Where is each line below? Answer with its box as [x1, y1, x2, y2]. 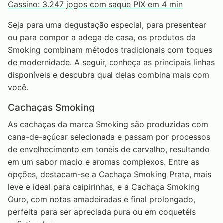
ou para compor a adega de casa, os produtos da [8, 32, 196, 43]
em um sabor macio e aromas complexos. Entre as [8, 156, 199, 167]
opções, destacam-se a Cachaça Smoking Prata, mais [8, 169, 211, 179]
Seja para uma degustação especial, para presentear [8, 20, 206, 30]
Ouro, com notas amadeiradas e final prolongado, [8, 194, 195, 204]
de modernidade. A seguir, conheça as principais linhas [8, 57, 215, 68]
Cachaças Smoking [8, 102, 95, 113]
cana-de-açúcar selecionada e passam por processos [8, 131, 210, 142]
